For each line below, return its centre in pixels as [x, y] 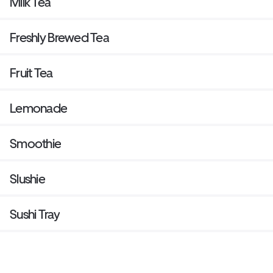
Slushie [27, 179]
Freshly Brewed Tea [60, 38]
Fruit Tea [31, 73]
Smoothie [36, 144]
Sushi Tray [35, 214]
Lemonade [39, 108]
